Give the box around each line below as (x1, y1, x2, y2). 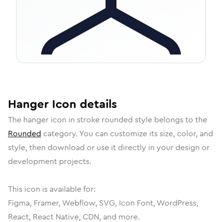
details (76, 96, 117, 112)
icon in (49, 114, 77, 125)
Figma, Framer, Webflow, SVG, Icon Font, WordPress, (8, 197, 198, 209)
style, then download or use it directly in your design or (8, 142, 210, 153)
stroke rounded (77, 114, 133, 125)
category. (41, 128, 79, 139)
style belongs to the (133, 114, 207, 125)
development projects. (8, 156, 91, 167)
